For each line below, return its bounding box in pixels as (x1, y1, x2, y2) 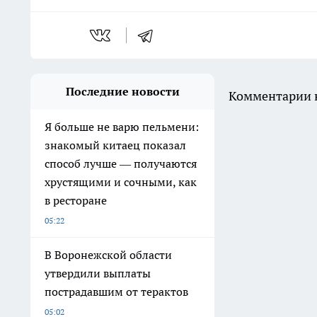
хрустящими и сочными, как (45, 175, 197, 190)
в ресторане (45, 193, 107, 208)
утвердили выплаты (45, 266, 151, 281)
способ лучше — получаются (45, 156, 197, 171)
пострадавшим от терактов (45, 284, 188, 299)
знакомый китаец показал (45, 138, 186, 153)
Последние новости (65, 84, 180, 99)
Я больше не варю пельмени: (45, 120, 199, 134)
